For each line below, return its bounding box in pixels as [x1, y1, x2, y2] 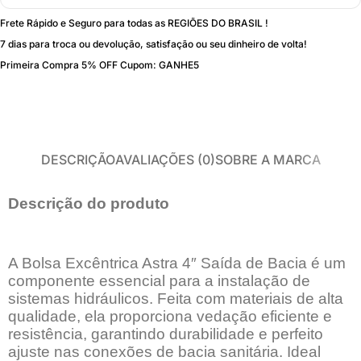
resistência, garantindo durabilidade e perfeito [8, 325, 323, 342]
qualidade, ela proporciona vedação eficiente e [8, 307, 332, 325]
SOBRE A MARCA [214, 151, 321, 168]
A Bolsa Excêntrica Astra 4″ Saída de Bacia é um [8, 254, 346, 272]
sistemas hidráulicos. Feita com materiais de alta [8, 289, 343, 307]
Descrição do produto [8, 194, 169, 212]
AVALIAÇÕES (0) [114, 151, 215, 168]
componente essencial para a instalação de [8, 272, 310, 289]
